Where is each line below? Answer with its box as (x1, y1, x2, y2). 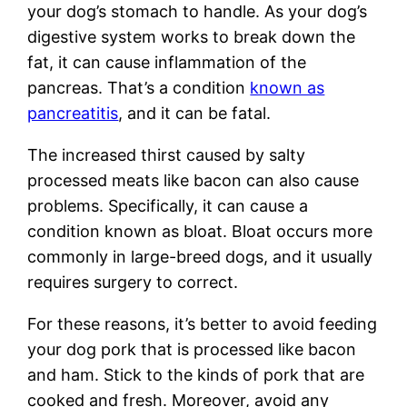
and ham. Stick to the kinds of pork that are (27, 364, 365, 384)
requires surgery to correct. (27, 272, 239, 292)
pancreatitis (27, 103, 119, 123)
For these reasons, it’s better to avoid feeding (27, 313, 378, 333)
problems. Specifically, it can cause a (27, 195, 309, 215)
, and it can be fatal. (118, 103, 272, 123)
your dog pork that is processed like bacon (27, 339, 357, 359)
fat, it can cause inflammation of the (27, 52, 307, 72)
